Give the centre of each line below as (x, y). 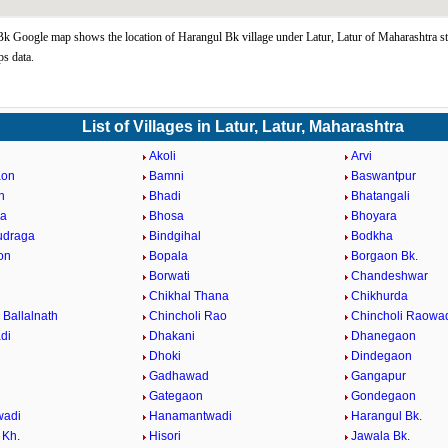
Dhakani (172, 336)
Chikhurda (379, 296)
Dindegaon (381, 356)
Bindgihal (175, 236)
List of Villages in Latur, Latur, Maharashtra (243, 126)
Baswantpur (383, 176)
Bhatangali (380, 196)
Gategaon (176, 396)
